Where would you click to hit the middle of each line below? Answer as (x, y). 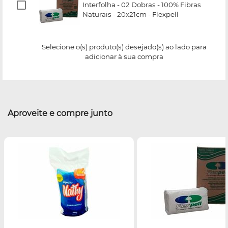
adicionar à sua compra (124, 56)
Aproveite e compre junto (60, 113)
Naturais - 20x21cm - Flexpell (131, 15)
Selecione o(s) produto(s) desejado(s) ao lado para (124, 47)
